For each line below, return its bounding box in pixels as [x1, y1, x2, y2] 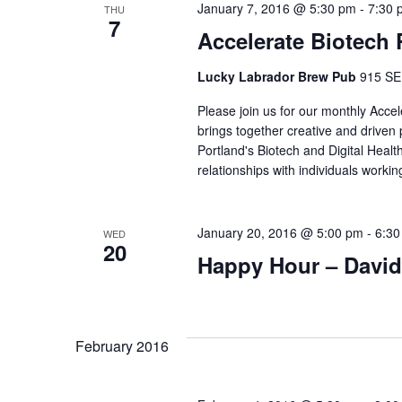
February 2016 [75, 336, 169, 356]
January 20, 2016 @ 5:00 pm [197, 223, 363, 241]
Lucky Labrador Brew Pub [197, 67, 360, 85]
